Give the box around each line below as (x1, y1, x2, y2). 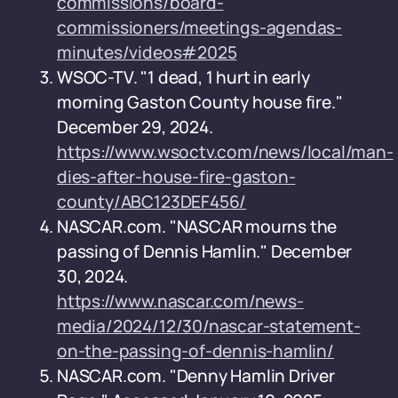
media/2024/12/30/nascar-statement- (57, 314, 361, 338)
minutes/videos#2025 (57, 41, 237, 64)
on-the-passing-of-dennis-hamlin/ (57, 339, 334, 362)
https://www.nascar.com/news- (57, 290, 304, 313)
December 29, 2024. (57, 115, 213, 139)
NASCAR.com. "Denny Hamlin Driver (57, 364, 335, 387)
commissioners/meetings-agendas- (57, 16, 343, 39)
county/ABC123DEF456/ (57, 190, 247, 213)
